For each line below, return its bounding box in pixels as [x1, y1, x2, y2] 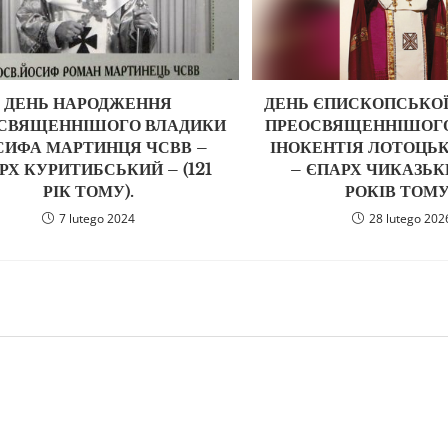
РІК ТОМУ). [42, 180, 134, 201]
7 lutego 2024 [58, 209, 135, 227]
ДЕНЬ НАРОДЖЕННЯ [4, 92, 173, 113]
